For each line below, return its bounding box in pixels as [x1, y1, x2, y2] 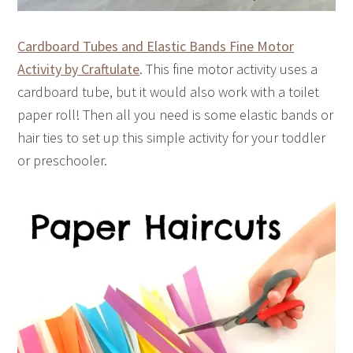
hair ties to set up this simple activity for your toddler [17, 128, 326, 147]
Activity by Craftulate [17, 59, 140, 78]
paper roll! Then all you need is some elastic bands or [17, 105, 334, 124]
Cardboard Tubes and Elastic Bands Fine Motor [17, 36, 295, 55]
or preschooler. [17, 150, 108, 169]
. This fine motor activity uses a [139, 59, 318, 78]
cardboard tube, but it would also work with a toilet [17, 82, 320, 101]
